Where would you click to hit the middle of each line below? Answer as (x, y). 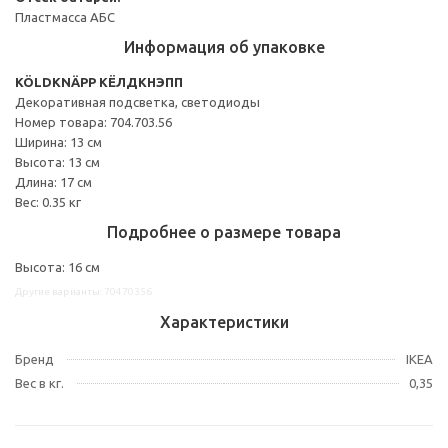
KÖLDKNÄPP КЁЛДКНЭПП (99, 81)
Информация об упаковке (224, 46)
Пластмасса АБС (65, 16)
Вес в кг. (39, 382)
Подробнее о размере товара (224, 231)
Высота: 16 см (57, 266)
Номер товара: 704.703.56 (93, 121)
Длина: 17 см (53, 181)
